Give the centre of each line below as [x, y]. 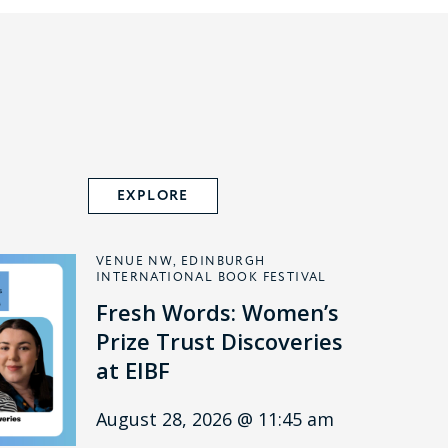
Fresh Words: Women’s [217, 311]
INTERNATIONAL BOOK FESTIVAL [211, 277]
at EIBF [133, 369]
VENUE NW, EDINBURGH [181, 261]
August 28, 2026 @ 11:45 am [215, 418]
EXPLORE [153, 196]
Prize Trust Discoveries [219, 340]
